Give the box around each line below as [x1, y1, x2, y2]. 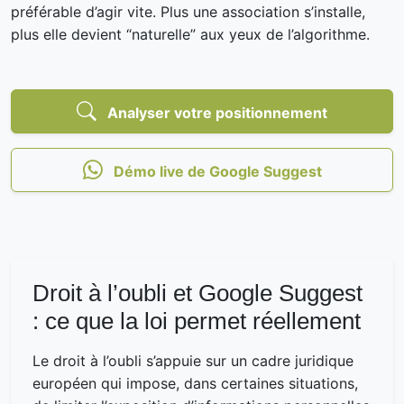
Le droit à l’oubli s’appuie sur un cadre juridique [32, 351, 353, 370]
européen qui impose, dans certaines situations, [32, 373, 358, 392]
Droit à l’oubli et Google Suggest [32, 280, 363, 306]
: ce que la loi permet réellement [32, 308, 361, 334]
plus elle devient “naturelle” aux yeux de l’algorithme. [11, 24, 370, 43]
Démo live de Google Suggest [109, 161, 322, 180]
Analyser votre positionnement [104, 103, 327, 122]
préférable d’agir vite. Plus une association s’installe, [11, 2, 365, 21]
